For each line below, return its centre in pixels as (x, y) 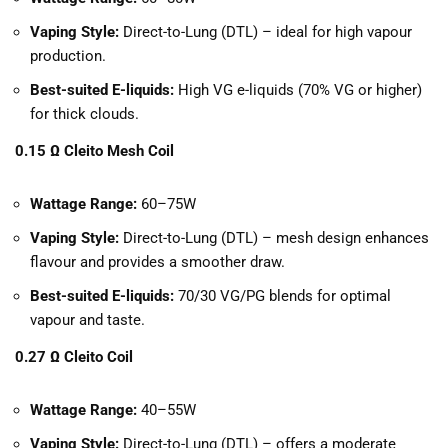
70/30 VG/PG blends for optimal (282, 296)
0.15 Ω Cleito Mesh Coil (94, 151)
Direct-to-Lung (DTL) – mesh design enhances (274, 238)
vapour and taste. (87, 320)
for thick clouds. (84, 114)
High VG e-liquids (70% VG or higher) (298, 90)
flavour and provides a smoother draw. (157, 262)
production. (68, 56)
